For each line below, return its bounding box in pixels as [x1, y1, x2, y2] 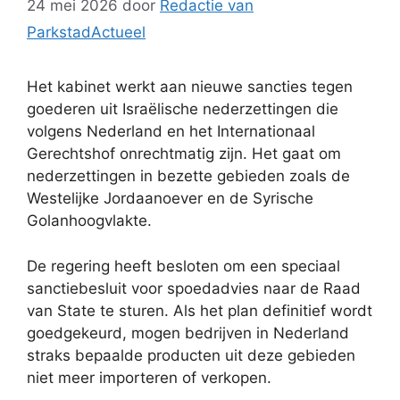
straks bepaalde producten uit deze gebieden [27, 346, 355, 364]
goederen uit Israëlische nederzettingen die [27, 100, 338, 119]
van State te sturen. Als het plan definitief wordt [27, 301, 372, 320]
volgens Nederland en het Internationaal [27, 122, 315, 141]
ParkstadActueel [27, 23, 146, 42]
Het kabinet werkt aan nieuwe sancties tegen [27, 78, 353, 96]
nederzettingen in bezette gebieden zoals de [27, 167, 350, 186]
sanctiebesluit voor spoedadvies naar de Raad [27, 279, 361, 297]
